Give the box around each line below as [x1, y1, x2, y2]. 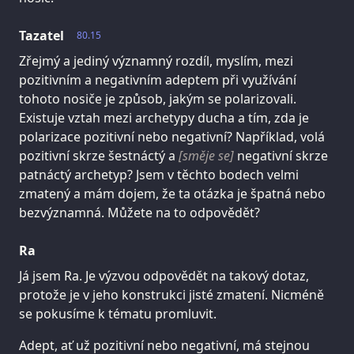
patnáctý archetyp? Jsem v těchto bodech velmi [19, 165, 299, 183]
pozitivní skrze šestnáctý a [19, 146, 179, 164]
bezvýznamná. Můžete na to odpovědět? [19, 203, 260, 221]
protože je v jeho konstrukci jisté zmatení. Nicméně [19, 285, 324, 303]
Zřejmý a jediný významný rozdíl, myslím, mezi [19, 51, 293, 70]
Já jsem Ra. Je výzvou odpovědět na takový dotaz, [19, 266, 309, 284]
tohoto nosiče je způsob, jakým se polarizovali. [19, 89, 296, 107]
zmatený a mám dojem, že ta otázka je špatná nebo [19, 184, 326, 202]
